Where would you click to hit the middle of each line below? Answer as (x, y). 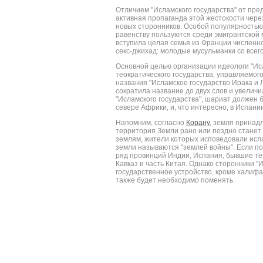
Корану (198, 123)
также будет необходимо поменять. (175, 180)
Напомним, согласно (151, 123)
